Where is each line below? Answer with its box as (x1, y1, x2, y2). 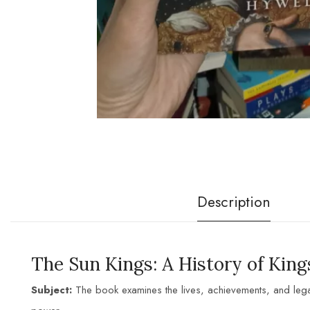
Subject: (31, 282, 72, 298)
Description (197, 191, 271, 212)
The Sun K (31, 252, 118, 275)
